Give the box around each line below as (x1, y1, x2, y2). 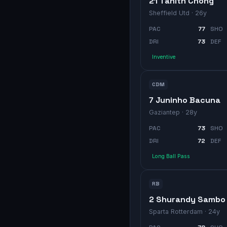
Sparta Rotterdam (149, 207, 203, 215)
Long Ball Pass (152, 153, 190, 160)
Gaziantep (149, 108, 180, 116)
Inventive (152, 53, 175, 60)
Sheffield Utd (149, 9, 190, 17)
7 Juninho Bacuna (149, 94, 220, 105)
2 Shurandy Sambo (149, 194, 225, 205)
